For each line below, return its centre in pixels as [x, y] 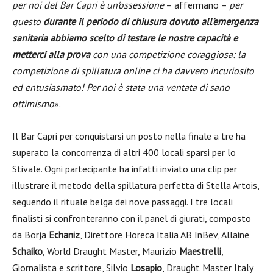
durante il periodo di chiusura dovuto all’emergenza [151, 21]
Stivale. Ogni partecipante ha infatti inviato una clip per [125, 169]
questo [28, 21]
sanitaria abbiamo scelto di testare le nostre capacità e [125, 38]
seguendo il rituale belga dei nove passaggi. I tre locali [122, 202]
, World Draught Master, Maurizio [111, 251]
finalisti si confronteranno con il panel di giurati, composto [132, 218]
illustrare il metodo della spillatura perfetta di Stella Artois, [136, 185]
